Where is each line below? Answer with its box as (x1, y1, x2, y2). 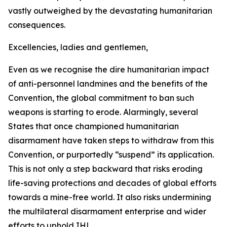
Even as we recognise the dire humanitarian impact (8, 64, 209, 74)
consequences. (8, 20, 65, 30)
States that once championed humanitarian (8, 121, 179, 131)
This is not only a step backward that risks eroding (8, 164, 203, 174)
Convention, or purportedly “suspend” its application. (8, 149, 214, 160)
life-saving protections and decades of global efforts (8, 178, 216, 188)
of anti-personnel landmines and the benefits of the (8, 79, 208, 89)
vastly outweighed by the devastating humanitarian (8, 6, 212, 16)
